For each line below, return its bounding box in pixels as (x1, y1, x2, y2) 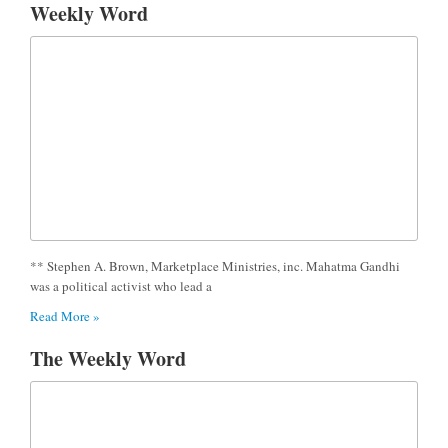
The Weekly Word (30, 343, 186, 373)
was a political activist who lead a (30, 276, 212, 295)
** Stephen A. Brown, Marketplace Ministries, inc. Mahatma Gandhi (30, 256, 400, 275)
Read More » (30, 306, 100, 325)
